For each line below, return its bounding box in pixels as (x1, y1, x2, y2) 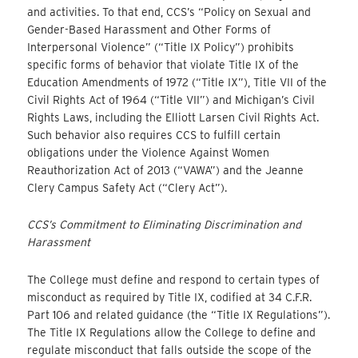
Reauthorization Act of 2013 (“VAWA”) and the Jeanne (27, 163, 304, 177)
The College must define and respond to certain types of (27, 272, 320, 286)
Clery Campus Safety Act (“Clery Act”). (27, 181, 228, 194)
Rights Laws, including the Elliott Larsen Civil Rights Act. (27, 110, 320, 124)
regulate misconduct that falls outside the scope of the (27, 343, 312, 356)
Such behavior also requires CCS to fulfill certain (27, 128, 281, 141)
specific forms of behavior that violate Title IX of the (27, 58, 300, 71)
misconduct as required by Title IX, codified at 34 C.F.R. (27, 290, 312, 304)
